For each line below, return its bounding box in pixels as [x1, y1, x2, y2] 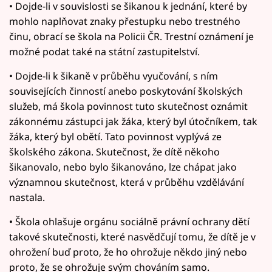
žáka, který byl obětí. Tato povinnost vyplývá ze [9, 129, 222, 143]
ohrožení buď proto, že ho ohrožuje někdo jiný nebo [9, 245, 247, 259]
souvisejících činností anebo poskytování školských [9, 84, 243, 98]
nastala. [9, 190, 45, 204]
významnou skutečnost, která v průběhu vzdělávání [9, 175, 244, 189]
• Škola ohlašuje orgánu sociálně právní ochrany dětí [9, 214, 250, 228]
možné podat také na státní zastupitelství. [9, 44, 200, 58]
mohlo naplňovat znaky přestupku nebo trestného [9, 14, 240, 28]
